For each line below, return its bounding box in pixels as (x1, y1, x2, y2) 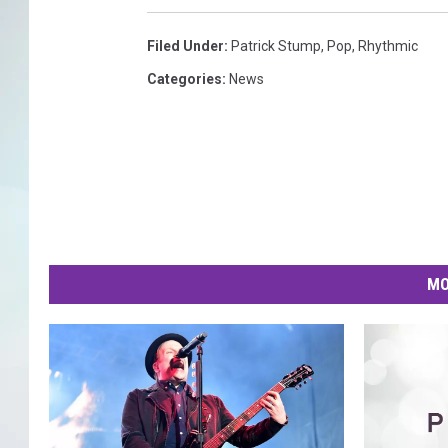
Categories (147, 71, 222, 88)
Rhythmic (358, 38, 418, 55)
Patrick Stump (231, 38, 321, 55)
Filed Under (147, 38, 224, 55)
